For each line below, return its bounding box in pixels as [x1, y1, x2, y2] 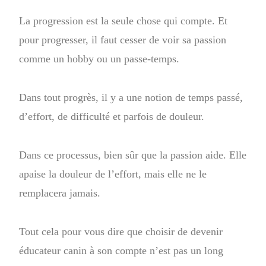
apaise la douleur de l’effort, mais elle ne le [19, 167, 207, 180]
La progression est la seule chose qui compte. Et [19, 14, 228, 27]
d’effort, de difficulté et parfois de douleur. [19, 110, 205, 122]
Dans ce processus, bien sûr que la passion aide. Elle [19, 148, 247, 161]
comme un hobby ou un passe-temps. [19, 52, 180, 65]
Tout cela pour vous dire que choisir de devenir [19, 225, 223, 237]
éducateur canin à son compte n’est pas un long [19, 244, 224, 256]
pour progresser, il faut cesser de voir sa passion [19, 33, 227, 46]
